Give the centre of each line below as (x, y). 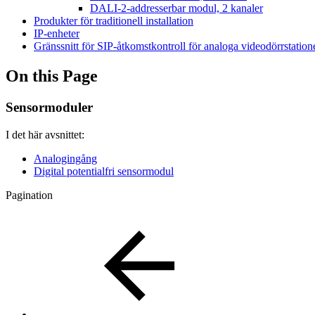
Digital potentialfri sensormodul (104, 171)
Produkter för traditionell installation (114, 21)
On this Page (52, 76)
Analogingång (65, 158)
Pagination (29, 195)
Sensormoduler (49, 107)
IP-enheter (57, 33)
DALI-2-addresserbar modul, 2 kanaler (176, 8)
